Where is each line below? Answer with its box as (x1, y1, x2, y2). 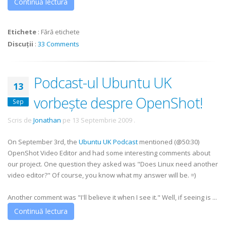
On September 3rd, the (8, 137, 79, 146)
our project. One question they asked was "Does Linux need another (8, 159, 218, 168)
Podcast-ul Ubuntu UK (34, 73, 171, 92)
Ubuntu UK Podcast (79, 137, 138, 146)
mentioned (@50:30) (138, 137, 199, 146)
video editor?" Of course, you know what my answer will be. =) (8, 171, 196, 180)
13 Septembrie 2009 (72, 116, 132, 125)
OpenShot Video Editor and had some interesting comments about (8, 148, 210, 157)
